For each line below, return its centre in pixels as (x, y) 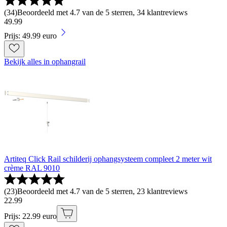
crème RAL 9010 (32, 168)
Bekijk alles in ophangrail (45, 62)
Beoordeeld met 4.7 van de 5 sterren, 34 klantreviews (102, 13)
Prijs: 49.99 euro (30, 36)
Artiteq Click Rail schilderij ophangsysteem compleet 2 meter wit (108, 159)
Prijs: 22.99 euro (30, 216)
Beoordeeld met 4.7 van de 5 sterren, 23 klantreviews (102, 192)
